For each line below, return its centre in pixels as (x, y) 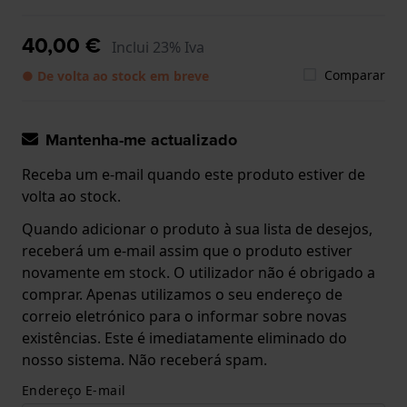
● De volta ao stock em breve (115, 75)
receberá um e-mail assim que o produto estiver (187, 250)
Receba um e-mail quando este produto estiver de (194, 174)
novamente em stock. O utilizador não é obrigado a (199, 272)
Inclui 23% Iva (158, 47)
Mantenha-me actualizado (141, 139)
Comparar (355, 74)
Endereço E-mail (74, 390)
